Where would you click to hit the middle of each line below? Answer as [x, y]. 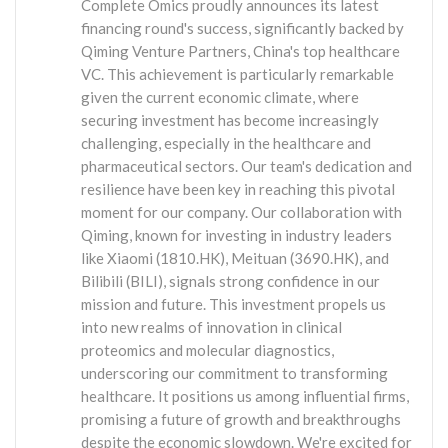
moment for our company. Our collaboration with [241, 211]
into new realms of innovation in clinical [211, 326]
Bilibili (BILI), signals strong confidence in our [230, 280]
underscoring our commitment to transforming [234, 372]
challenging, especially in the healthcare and [226, 142]
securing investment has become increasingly [230, 119]
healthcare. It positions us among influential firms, [245, 395]
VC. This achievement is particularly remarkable [237, 73]
